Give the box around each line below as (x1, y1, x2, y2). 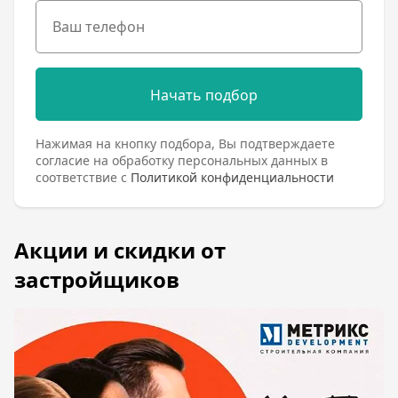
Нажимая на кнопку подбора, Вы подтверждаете (36, 135, 335, 153)
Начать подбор (149, 85, 258, 106)
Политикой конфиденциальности (131, 169, 334, 187)
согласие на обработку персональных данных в (36, 152, 328, 170)
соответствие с (36, 169, 131, 187)
